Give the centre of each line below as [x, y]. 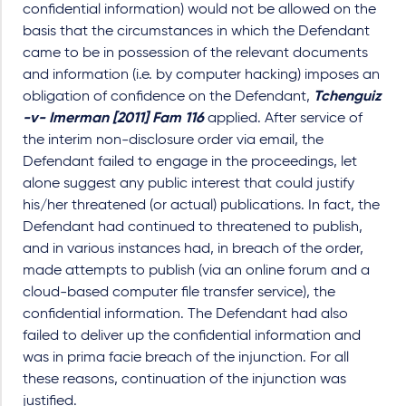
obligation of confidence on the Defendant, [168, 97]
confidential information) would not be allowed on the [199, 10]
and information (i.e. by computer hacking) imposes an [201, 75]
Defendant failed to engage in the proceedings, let [190, 162]
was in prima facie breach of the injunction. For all [186, 358]
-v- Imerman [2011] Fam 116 [113, 119]
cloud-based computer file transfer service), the [179, 293]
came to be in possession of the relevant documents [195, 53]
